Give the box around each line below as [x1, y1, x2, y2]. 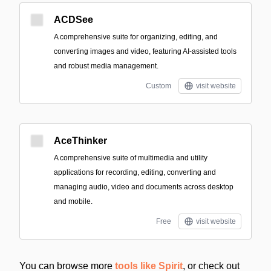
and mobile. [54, 197, 93, 206]
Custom [146, 82, 171, 90]
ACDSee [54, 15, 93, 25]
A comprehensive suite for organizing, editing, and [54, 33, 218, 41]
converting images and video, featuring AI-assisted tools [54, 47, 237, 56]
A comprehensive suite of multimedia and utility [54, 154, 207, 162]
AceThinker [54, 135, 107, 146]
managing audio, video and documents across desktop [54, 183, 233, 191]
